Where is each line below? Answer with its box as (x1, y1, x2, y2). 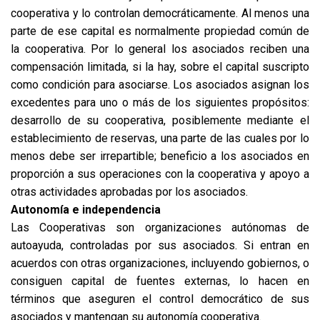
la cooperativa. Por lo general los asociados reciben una (11, 42, 309, 56)
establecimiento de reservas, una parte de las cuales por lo (11, 131, 309, 145)
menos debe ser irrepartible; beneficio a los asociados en (11, 149, 309, 163)
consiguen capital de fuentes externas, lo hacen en (11, 274, 309, 288)
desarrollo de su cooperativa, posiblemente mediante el (11, 114, 309, 127)
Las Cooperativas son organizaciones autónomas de (11, 221, 309, 234)
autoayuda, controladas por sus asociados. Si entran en (11, 239, 309, 252)
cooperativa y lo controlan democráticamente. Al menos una (11, 6, 309, 20)
